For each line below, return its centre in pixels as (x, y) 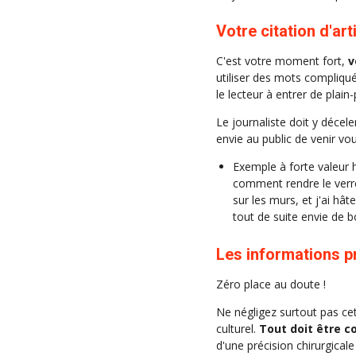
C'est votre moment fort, (282, 61)
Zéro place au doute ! (271, 284)
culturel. (238, 328)
